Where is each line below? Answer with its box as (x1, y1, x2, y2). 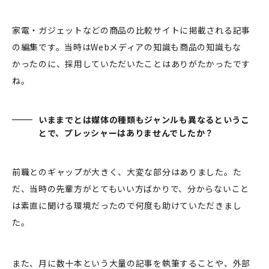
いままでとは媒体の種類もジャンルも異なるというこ (38, 113, 250, 126)
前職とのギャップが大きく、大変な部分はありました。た (12, 166, 242, 178)
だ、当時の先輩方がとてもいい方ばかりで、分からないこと (12, 183, 249, 195)
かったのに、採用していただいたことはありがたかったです (12, 58, 250, 70)
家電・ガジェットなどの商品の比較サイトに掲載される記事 (12, 24, 250, 37)
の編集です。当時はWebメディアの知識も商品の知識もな (12, 41, 241, 53)
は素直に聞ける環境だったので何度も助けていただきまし (12, 199, 242, 212)
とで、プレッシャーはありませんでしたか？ (38, 127, 214, 139)
